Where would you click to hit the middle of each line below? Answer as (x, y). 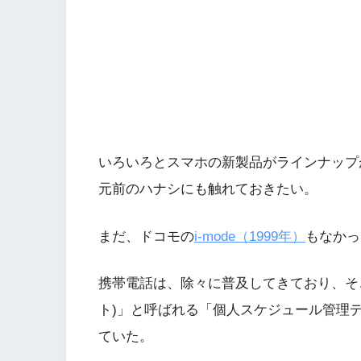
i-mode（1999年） (250, 236)
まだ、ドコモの (146, 236)
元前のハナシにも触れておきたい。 (208, 189)
